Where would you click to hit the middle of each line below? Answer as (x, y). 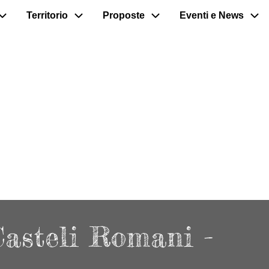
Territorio (47, 16)
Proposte (124, 16)
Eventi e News (212, 16)
